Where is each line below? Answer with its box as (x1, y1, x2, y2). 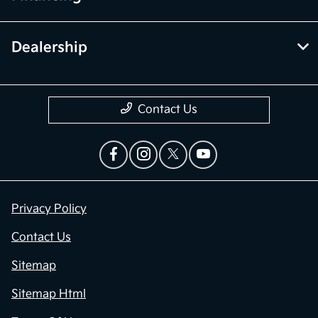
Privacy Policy (11, 202, 87, 216)
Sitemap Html (11, 287, 86, 302)
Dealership (11, 39, 87, 57)
